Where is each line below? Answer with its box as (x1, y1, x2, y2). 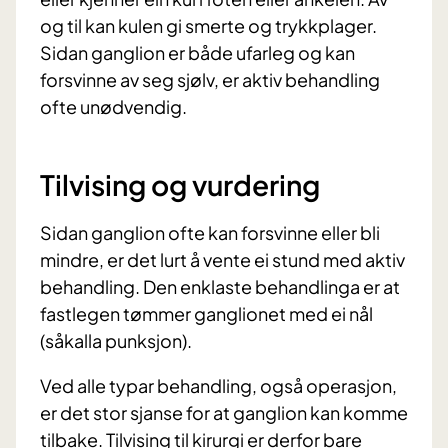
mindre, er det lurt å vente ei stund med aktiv (40, 248, 405, 272)
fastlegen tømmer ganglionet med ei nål (40, 302, 373, 326)
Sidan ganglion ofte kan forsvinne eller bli (40, 221, 380, 245)
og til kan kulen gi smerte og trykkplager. (40, 14, 377, 38)
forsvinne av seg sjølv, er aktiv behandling (40, 68, 380, 92)
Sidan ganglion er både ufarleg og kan (40, 41, 355, 65)
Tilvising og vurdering (40, 167, 320, 203)
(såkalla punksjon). (40, 329, 192, 353)
